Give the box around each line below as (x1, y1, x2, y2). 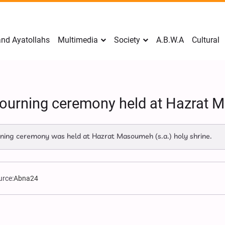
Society (114, 35, 140, 45)
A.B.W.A (156, 35, 184, 45)
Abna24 (14, 174, 39, 182)
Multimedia (58, 35, 98, 45)
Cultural (192, 35, 219, 45)
